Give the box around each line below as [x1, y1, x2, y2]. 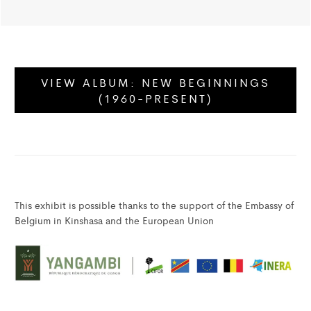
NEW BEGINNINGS [142, 74, 270, 91]
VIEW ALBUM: [41, 74, 142, 91]
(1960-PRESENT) [99, 90, 212, 107]
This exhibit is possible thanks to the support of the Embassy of [14, 198, 294, 212]
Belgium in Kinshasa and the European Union [14, 213, 217, 228]
